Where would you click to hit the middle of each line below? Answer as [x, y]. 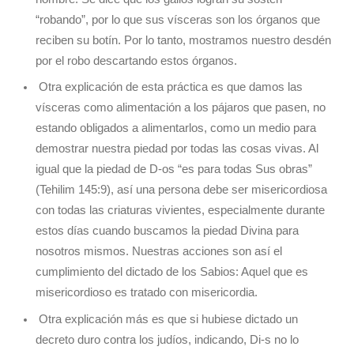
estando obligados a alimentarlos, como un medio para [176, 128]
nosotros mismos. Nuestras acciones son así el [159, 252]
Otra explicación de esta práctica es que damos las [169, 87]
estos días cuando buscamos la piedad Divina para [167, 231]
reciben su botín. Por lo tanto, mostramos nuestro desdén [183, 40]
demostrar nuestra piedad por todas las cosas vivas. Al [177, 149]
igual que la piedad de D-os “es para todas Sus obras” [174, 169]
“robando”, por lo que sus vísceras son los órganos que [178, 19]
